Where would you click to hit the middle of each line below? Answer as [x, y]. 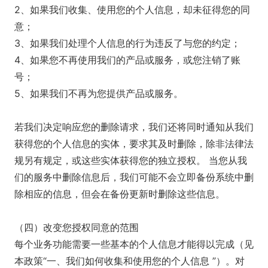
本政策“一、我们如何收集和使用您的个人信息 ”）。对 [130, 261]
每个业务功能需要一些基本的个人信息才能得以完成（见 [134, 244]
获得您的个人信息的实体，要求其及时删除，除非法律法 [134, 144]
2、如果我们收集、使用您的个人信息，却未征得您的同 [132, 10]
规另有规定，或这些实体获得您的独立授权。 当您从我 [131, 160]
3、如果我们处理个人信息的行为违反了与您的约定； [127, 43]
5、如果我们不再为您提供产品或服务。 [99, 93]
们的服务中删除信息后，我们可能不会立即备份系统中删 [134, 177]
